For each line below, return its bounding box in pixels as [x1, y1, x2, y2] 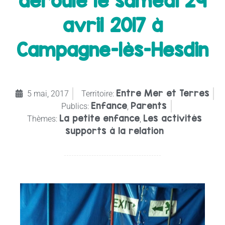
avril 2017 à [62, 14, 163, 36]
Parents [131, 100, 167, 111]
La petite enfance [59, 113, 140, 124]
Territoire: [81, 88, 114, 98]
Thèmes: [27, 114, 57, 124]
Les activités [143, 113, 202, 124]
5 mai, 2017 [27, 88, 69, 98]
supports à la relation [65, 125, 164, 136]
